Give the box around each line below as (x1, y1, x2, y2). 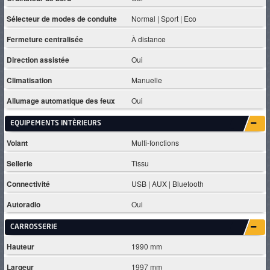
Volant (7, 137, 28, 148)
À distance (131, 33, 166, 44)
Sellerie (7, 157, 33, 169)
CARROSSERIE (10, 224, 57, 231)
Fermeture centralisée (7, 33, 83, 45)
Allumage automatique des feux (7, 95, 115, 106)
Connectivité (7, 178, 50, 189)
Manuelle (131, 74, 163, 85)
